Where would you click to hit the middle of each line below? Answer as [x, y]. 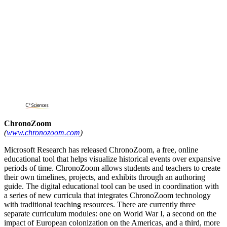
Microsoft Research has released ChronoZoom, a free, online [101, 150]
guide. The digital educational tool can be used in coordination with [111, 186]
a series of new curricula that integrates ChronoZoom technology [107, 196]
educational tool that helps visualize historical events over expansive [112, 159]
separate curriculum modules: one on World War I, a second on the [110, 214]
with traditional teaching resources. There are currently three [100, 205]
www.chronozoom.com [43, 133]
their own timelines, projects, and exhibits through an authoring [105, 177]
